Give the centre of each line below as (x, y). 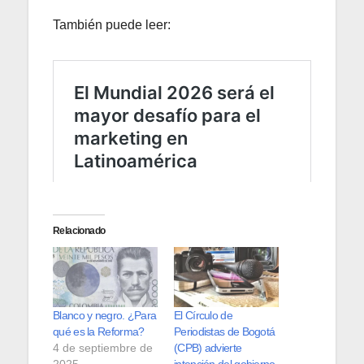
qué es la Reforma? (99, 331)
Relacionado (79, 230)
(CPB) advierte (208, 347)
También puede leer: (112, 24)
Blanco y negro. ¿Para (105, 315)
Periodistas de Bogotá (225, 331)
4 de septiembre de (103, 347)
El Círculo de (203, 315)
